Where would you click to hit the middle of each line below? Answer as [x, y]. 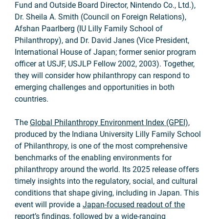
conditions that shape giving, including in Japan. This [107, 193]
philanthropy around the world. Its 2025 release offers [107, 169]
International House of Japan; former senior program [105, 52]
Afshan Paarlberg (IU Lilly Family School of [89, 29]
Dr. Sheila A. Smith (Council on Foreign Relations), [100, 17]
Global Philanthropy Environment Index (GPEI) [109, 122]
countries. [32, 99]
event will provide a [49, 205]
